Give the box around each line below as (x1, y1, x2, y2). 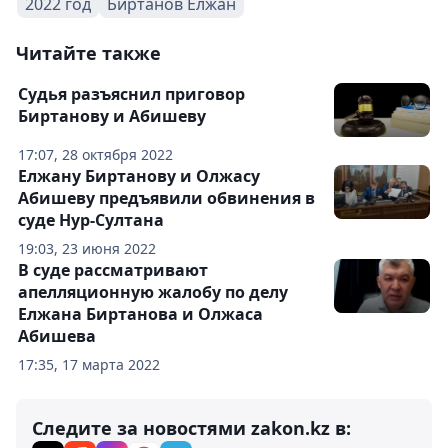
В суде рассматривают (18, 258, 208, 281)
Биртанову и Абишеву (18, 104, 206, 127)
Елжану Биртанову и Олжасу (18, 164, 260, 187)
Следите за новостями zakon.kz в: (32, 415, 351, 440)
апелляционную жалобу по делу (18, 280, 288, 303)
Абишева (18, 324, 96, 347)
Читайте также (16, 40, 161, 65)
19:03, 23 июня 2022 (18, 238, 156, 258)
